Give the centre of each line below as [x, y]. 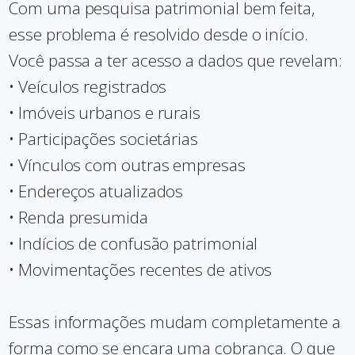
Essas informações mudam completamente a [175, 322]
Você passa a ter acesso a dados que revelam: [176, 60]
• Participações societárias [103, 139]
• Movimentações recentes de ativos [141, 269]
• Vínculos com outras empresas [127, 165]
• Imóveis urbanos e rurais [105, 113]
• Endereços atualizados [96, 191]
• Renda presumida [78, 217]
